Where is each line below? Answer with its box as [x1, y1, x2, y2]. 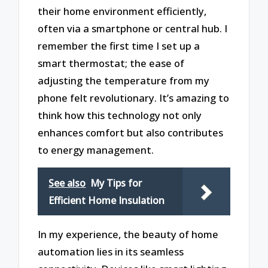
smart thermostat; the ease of [38, 56, 185, 70]
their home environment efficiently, [38, 4, 207, 18]
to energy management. [38, 142, 154, 157]
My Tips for [90, 176, 142, 190]
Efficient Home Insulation [48, 194, 165, 208]
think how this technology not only [38, 108, 202, 122]
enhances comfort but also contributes [38, 125, 224, 139]
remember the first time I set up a [38, 38, 200, 53]
